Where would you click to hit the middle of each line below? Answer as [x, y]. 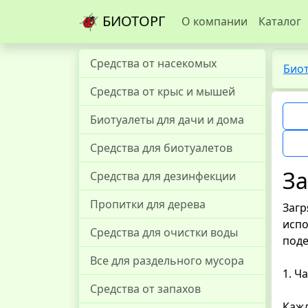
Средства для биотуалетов [161, 148]
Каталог [280, 21]
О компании [214, 21]
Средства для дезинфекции [163, 176]
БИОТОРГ [132, 21]
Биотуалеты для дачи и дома [167, 120]
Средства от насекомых [153, 63]
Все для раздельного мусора [167, 261]
